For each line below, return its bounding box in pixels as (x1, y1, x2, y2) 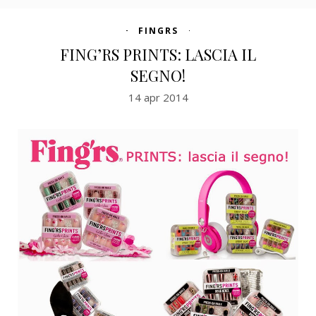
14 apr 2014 (128, 90, 188, 105)
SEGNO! (130, 65, 186, 87)
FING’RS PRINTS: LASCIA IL (59, 44, 256, 66)
